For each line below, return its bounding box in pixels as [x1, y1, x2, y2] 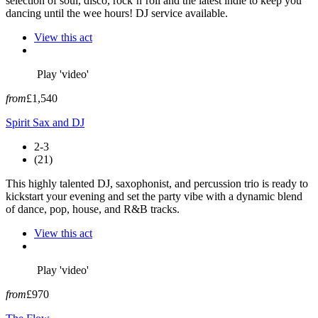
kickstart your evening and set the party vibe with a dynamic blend [6, 190, 302, 202]
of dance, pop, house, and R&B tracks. [6, 202, 180, 215]
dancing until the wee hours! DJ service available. [6, 6, 228, 19]
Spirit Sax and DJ [6, 116, 84, 128]
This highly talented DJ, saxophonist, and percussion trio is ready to [6, 177, 308, 190]
